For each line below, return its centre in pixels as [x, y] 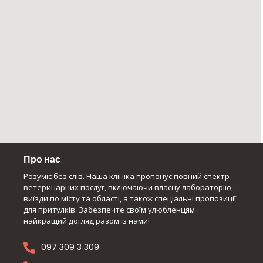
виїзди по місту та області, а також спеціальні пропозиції [130, 198]
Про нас [42, 159]
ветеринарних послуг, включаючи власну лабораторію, [128, 187]
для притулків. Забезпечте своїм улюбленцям [109, 209]
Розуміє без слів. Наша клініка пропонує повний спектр [127, 176]
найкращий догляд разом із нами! [87, 220]
